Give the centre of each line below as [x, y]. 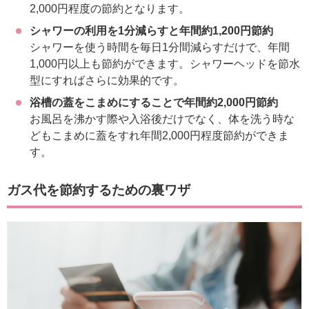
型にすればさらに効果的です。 [107, 80]
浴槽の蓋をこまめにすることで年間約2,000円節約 [153, 102]
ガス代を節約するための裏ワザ [99, 190]
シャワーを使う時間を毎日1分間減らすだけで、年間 [159, 47]
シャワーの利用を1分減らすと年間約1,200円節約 [151, 30]
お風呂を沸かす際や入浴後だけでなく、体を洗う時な [162, 119]
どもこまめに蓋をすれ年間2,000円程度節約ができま [159, 135]
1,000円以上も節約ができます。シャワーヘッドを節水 [165, 63]
